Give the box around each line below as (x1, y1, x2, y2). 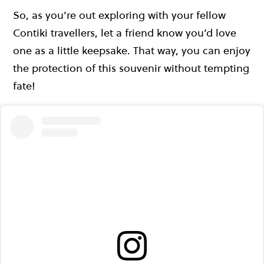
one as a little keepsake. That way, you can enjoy (13, 43, 250, 58)
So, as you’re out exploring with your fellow (13, 8, 226, 23)
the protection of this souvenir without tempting (13, 61, 249, 76)
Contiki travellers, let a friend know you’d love (13, 25, 236, 41)
